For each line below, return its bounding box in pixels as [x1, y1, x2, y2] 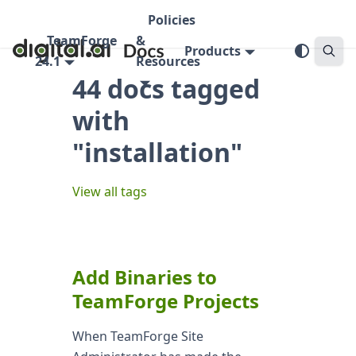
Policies [148, 11, 195, 29]
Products [184, 42, 242, 60]
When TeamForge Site [72, 327, 203, 345]
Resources [136, 52, 200, 70]
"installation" [72, 135, 242, 169]
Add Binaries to [72, 264, 217, 290]
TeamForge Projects [72, 288, 259, 314]
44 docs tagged [72, 72, 260, 106]
